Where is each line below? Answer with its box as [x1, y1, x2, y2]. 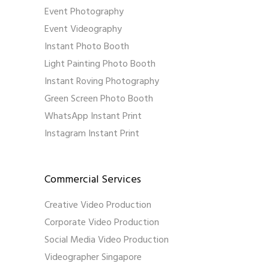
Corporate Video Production [44, 215, 159, 231]
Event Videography [44, 22, 122, 38]
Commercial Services [44, 171, 141, 189]
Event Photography [44, 4, 124, 20]
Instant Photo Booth [44, 39, 129, 55]
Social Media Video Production [44, 232, 169, 249]
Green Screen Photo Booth [44, 91, 153, 107]
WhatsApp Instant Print [44, 109, 142, 125]
